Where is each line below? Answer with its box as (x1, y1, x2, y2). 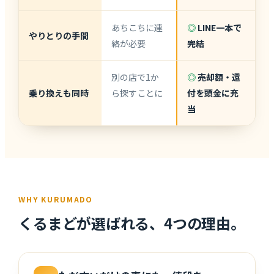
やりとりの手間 (29, 29, 89, 42)
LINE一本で (196, 21, 242, 34)
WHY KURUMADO (18, 193, 93, 205)
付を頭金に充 (187, 86, 239, 99)
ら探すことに (111, 86, 163, 99)
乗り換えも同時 (29, 86, 89, 99)
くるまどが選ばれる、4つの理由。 (18, 212, 245, 234)
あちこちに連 (111, 21, 163, 34)
